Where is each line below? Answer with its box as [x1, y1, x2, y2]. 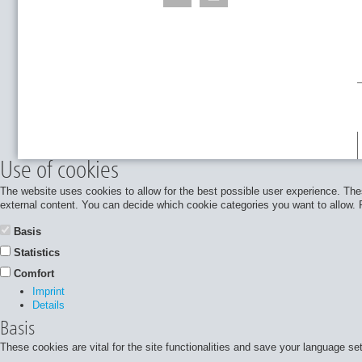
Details [32, 298, 65, 311]
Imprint [32, 284, 65, 297]
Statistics [14, 246, 60, 259]
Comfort [14, 267, 54, 280]
